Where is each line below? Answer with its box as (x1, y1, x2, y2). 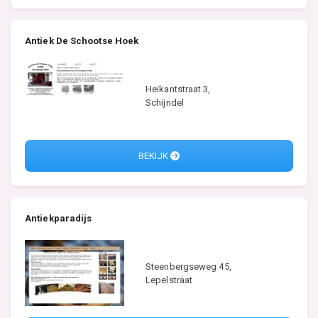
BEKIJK (138, 150, 170, 162)
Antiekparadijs (25, 213, 92, 224)
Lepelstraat (146, 274, 193, 285)
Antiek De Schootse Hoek (25, 35, 139, 47)
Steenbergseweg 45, (146, 261, 231, 272)
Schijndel (146, 97, 184, 108)
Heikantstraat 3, (146, 83, 211, 94)
